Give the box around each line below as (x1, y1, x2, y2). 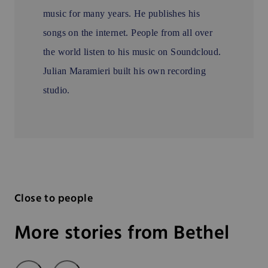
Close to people (14, 190, 93, 208)
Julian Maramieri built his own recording (43, 65, 206, 76)
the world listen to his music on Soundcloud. (43, 46, 221, 57)
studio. (43, 84, 70, 95)
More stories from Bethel (14, 218, 230, 249)
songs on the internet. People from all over (43, 27, 213, 38)
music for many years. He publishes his (43, 8, 200, 19)
